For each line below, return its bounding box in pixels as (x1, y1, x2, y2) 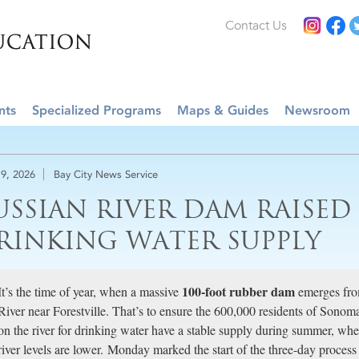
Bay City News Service (54, 168, 158, 180)
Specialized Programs (32, 103, 161, 118)
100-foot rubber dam (182, 282, 295, 301)
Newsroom (284, 103, 350, 118)
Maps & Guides (177, 103, 268, 118)
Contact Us (225, 18, 287, 34)
